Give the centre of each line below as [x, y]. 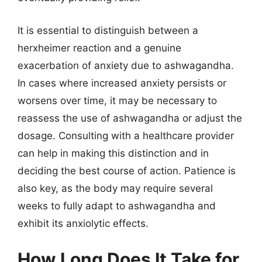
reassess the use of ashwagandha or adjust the [130, 118]
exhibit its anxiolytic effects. [83, 223]
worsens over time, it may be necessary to [117, 100]
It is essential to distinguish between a [108, 30]
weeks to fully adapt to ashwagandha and [117, 206]
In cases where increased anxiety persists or [122, 83]
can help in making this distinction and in [113, 153]
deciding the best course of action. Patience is [127, 170]
